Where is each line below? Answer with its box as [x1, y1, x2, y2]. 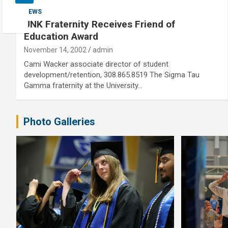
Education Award [24, 31, 98, 42]
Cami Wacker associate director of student [24, 60, 168, 69]
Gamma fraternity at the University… [24, 81, 142, 90]
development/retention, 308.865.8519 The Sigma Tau [24, 70, 199, 79]
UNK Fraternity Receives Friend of [24, 18, 175, 30]
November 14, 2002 [24, 46, 87, 54]
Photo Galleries [23, 116, 95, 128]
